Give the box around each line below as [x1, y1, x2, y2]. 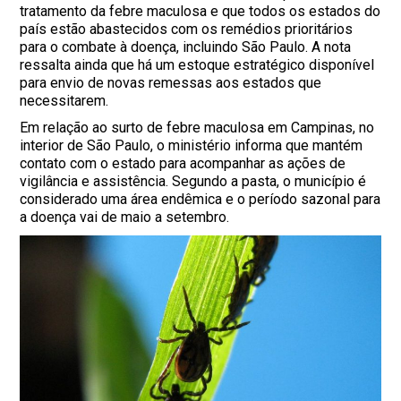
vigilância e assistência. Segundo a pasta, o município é [20, 173, 367, 191]
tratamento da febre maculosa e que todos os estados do [20, 3, 381, 21]
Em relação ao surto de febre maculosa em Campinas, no [20, 119, 375, 137]
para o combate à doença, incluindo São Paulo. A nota [20, 38, 352, 56]
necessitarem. [20, 92, 109, 110]
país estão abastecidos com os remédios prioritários [20, 21, 354, 38]
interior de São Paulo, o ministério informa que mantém [20, 137, 363, 155]
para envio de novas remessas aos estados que [20, 74, 322, 92]
